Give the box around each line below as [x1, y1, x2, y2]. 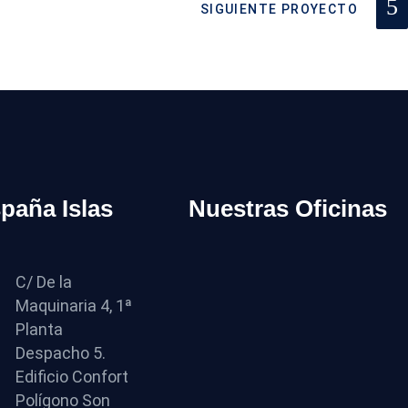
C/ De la [15, 272, 72, 292]
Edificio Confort [15, 367, 128, 387]
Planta [15, 320, 63, 340]
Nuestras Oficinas [188, 195, 387, 223]
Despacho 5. [15, 343, 106, 363]
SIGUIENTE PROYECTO [199, 2, 358, 17]
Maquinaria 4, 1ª [15, 296, 132, 316]
